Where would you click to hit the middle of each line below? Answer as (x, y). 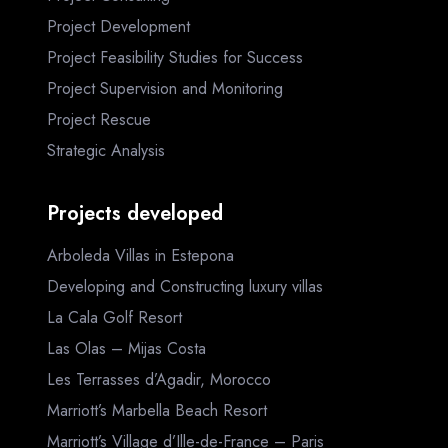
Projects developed (135, 214)
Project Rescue (99, 119)
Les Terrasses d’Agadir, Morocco (159, 380)
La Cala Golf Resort (114, 318)
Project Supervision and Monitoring (165, 88)
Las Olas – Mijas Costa (126, 349)
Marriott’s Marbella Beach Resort (157, 411)
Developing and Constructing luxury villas (185, 287)
